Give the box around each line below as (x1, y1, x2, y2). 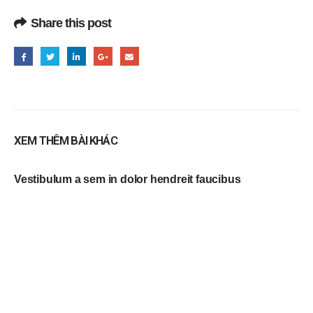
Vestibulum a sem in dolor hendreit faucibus (14, 173, 241, 185)
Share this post (31, 15, 112, 30)
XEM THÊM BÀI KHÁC (14, 133, 117, 148)
